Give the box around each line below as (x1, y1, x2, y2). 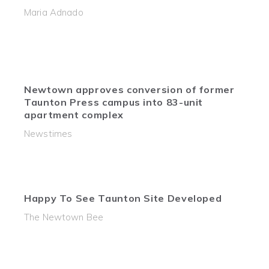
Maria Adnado (24, 7, 83, 18)
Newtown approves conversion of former (24, 83, 235, 95)
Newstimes (24, 128, 73, 139)
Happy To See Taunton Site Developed (24, 192, 222, 204)
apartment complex (24, 109, 124, 121)
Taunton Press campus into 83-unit (24, 96, 204, 108)
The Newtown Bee (24, 211, 104, 223)
